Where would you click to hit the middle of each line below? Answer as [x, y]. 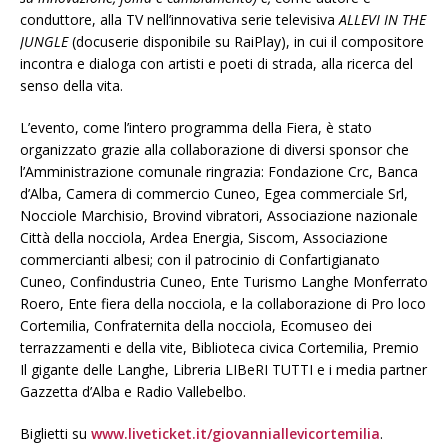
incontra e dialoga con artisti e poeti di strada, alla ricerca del [216, 64]
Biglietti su [55, 434]
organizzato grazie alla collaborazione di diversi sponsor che [214, 150]
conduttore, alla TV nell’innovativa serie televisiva [179, 20]
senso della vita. [71, 86]
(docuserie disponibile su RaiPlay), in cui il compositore [248, 42]
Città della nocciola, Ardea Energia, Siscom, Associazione [204, 238]
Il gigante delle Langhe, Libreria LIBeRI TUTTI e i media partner [223, 370]
